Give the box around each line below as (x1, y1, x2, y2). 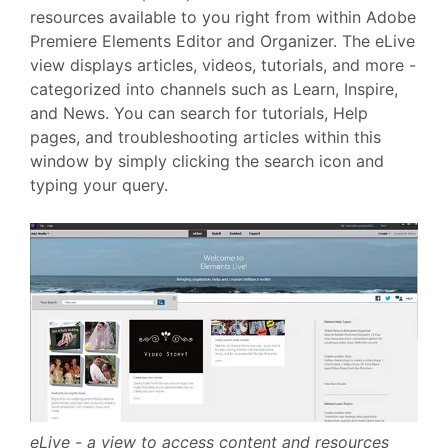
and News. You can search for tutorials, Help (30, 102, 368, 123)
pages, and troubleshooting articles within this (30, 126, 381, 147)
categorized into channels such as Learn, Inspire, (30, 78, 398, 99)
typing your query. (30, 174, 178, 195)
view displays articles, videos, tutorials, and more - (30, 54, 416, 75)
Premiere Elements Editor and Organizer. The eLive (30, 30, 415, 51)
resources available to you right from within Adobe (30, 6, 416, 27)
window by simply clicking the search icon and (30, 150, 384, 171)
